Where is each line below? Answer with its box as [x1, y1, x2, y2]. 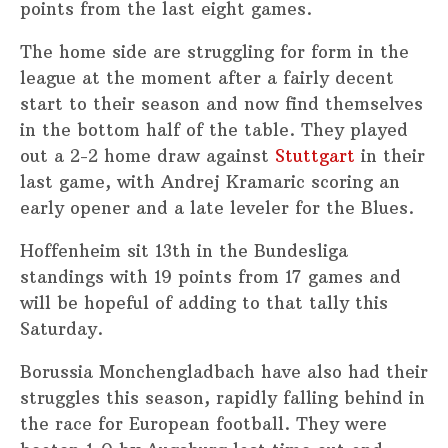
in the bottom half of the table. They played [20, 119, 408, 142]
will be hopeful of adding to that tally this [20, 292, 388, 315]
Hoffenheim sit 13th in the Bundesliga [20, 240, 348, 263]
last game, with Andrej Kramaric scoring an [20, 171, 400, 194]
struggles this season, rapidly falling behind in [20, 387, 425, 410]
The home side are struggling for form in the [20, 41, 409, 64]
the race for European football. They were [20, 413, 387, 436]
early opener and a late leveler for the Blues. [20, 197, 414, 220]
